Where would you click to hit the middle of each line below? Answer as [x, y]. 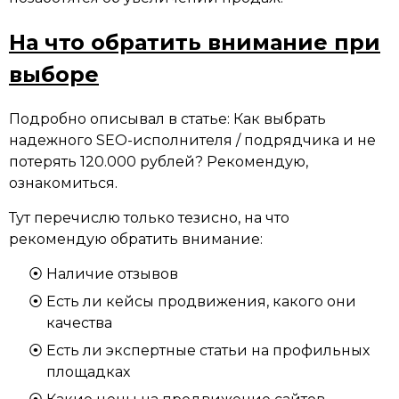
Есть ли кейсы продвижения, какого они [201, 301]
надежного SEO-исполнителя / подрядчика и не [192, 140]
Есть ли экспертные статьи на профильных [208, 350]
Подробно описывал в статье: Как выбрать [167, 119]
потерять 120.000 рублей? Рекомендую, [159, 162]
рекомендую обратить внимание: [136, 239]
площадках [88, 372]
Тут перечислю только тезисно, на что [149, 218]
